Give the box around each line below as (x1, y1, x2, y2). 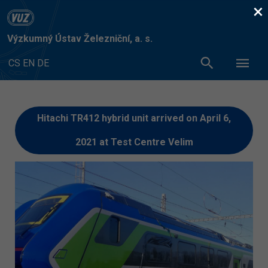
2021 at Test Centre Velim (75, 136, 193, 148)
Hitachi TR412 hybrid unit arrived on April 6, (37, 112, 231, 124)
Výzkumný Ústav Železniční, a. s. (7, 32, 153, 44)
